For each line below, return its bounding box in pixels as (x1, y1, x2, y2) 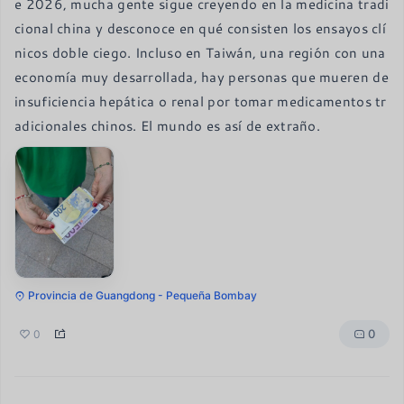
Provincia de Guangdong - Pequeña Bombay (28, 289, 257, 303)
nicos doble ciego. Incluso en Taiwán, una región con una (14, 43, 386, 62)
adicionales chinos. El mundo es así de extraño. (14, 116, 321, 135)
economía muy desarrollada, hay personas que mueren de (14, 68, 389, 87)
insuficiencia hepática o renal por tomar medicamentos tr (14, 92, 387, 111)
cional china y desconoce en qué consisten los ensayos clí (14, 19, 387, 38)
